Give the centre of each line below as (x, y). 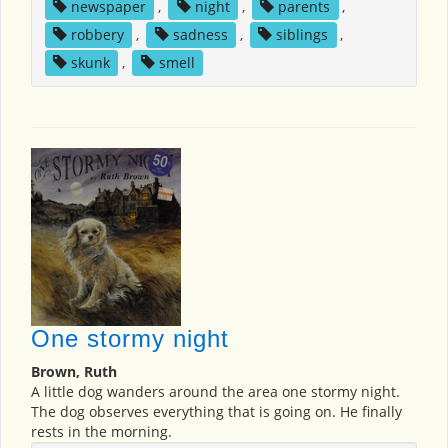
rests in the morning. (101, 432)
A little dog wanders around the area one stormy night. (215, 392)
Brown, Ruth (74, 372)
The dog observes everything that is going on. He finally (216, 412)
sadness (200, 34)
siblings (302, 34)
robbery (97, 34)
